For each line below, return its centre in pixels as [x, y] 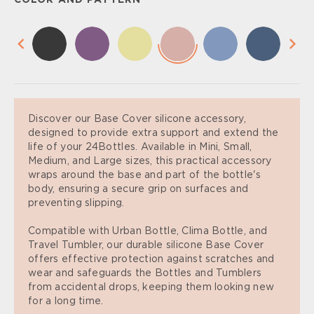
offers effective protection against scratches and [151, 259]
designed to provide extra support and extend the [153, 133]
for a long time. [66, 301]
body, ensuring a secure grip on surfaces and [138, 189]
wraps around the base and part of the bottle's [144, 175]
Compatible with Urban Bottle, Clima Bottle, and [148, 231]
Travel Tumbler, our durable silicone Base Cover [146, 245]
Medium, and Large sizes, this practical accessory [150, 161]
